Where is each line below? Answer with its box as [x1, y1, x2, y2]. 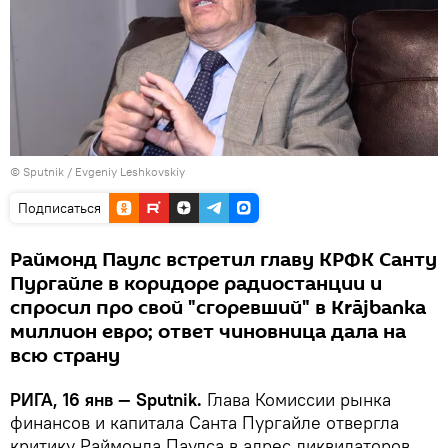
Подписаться [18, 199, 101, 218]
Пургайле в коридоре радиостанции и [10, 270, 382, 299]
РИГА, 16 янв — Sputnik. [10, 388, 202, 412]
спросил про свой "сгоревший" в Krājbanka [10, 294, 426, 323]
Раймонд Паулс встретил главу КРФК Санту [10, 246, 437, 275]
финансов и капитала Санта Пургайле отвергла [10, 411, 399, 435]
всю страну [10, 342, 120, 371]
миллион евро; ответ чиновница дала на [10, 318, 406, 347]
